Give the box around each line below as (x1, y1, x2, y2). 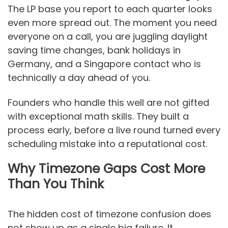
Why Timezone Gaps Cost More (8, 160, 205, 178)
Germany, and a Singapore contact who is (8, 58, 201, 71)
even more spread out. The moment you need (8, 16, 217, 30)
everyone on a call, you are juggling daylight (8, 30, 208, 43)
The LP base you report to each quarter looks (8, 3, 212, 16)
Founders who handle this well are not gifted (8, 96, 209, 109)
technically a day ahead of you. (8, 71, 150, 84)
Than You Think (8, 175, 104, 193)
